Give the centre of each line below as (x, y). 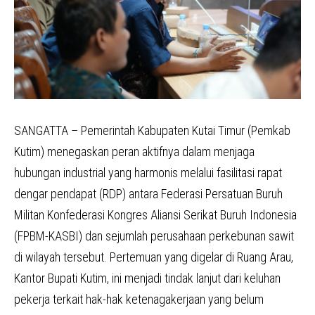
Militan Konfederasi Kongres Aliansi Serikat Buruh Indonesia (155, 214)
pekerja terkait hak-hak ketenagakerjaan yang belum (139, 299)
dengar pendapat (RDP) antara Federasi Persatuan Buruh (148, 193)
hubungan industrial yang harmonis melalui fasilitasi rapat (148, 172)
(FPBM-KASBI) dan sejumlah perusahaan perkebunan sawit (154, 236)
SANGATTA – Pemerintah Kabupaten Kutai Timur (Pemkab (152, 130)
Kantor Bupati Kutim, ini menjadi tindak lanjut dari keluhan (147, 278)
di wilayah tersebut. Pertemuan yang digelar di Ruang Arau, (154, 257)
